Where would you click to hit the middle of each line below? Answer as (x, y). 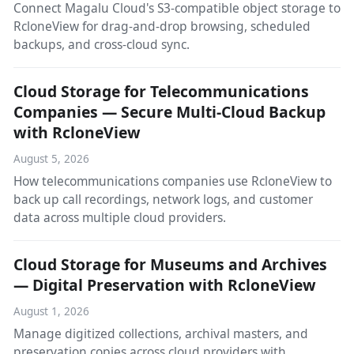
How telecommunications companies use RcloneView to (172, 181)
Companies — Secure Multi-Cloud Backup (169, 112)
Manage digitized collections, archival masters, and (160, 333)
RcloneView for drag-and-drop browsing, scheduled (162, 26)
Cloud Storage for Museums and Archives (170, 264)
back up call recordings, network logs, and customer (163, 200)
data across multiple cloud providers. (119, 218)
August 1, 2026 (51, 311)
